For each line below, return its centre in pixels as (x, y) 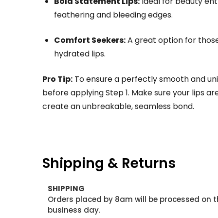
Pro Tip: (57, 79)
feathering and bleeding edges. (113, 15)
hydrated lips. (80, 54)
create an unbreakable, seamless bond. (118, 106)
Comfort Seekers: (90, 40)
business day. (74, 210)
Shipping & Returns (109, 163)
